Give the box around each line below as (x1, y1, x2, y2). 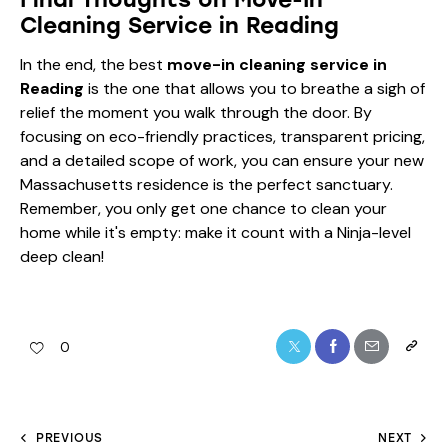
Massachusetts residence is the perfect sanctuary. (20, 173, 393, 195)
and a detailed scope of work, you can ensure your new (20, 149, 424, 171)
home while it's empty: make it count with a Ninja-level (20, 221, 411, 243)
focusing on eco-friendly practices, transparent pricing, (20, 125, 425, 147)
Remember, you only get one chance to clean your (20, 197, 387, 219)
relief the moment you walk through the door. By (20, 101, 372, 123)
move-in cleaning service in (167, 53, 387, 75)
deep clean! (20, 245, 104, 267)
